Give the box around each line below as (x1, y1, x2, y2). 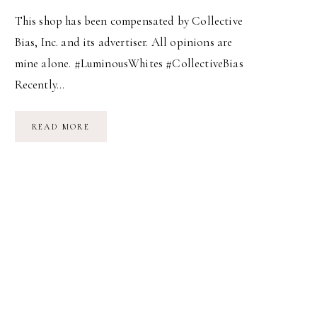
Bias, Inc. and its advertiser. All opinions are (14, 35, 233, 50)
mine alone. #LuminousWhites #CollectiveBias (14, 56, 243, 71)
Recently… (14, 77, 65, 93)
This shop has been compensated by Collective (14, 13, 243, 29)
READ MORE (31, 122, 91, 132)
